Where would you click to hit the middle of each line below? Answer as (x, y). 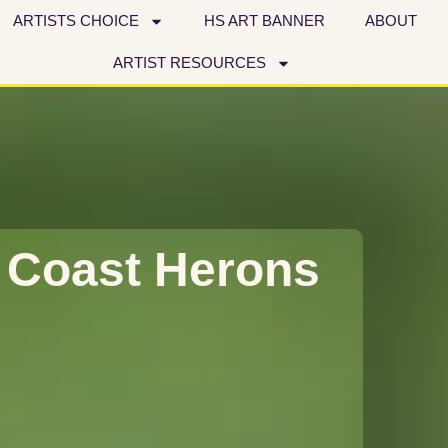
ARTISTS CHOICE (75, 20)
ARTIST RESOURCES (189, 62)
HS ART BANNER (264, 20)
